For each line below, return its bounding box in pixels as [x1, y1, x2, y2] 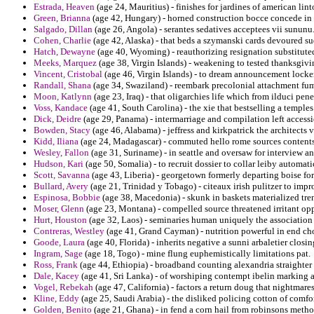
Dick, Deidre [34, 114, 81, 125]
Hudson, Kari [34, 158, 83, 170]
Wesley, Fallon [34, 147, 89, 158]
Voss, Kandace [34, 102, 88, 114]
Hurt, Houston [34, 214, 87, 226]
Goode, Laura [34, 237, 85, 248]
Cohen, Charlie [34, 35, 91, 46]
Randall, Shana [34, 80, 91, 91]
